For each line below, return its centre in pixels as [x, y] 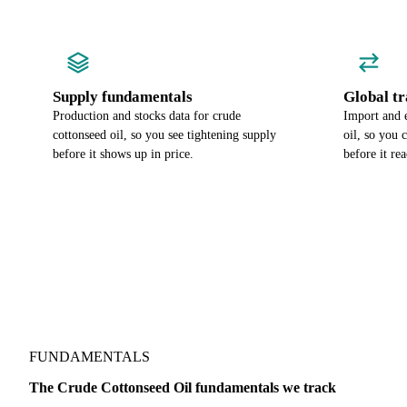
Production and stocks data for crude [147, 116]
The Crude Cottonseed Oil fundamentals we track [183, 387]
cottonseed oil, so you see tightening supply [164, 135]
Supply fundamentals [123, 97]
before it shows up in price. [123, 154]
